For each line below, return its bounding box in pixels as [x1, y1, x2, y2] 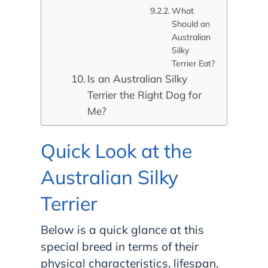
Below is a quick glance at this [41, 222, 204, 237]
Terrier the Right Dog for [87, 89, 202, 102]
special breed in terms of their [41, 239, 199, 254]
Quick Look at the [41, 138, 192, 163]
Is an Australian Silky [87, 72, 188, 86]
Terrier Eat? [171, 58, 215, 69]
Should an [171, 19, 210, 30]
